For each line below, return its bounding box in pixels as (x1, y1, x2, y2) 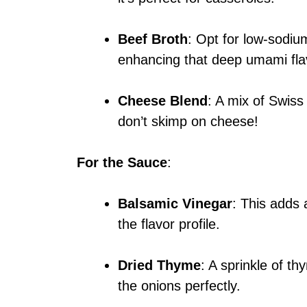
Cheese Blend (118, 93, 208, 109)
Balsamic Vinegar (118, 196, 232, 212)
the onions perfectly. (118, 278, 241, 294)
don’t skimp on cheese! (118, 114, 258, 130)
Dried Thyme (118, 258, 201, 273)
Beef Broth (118, 32, 188, 47)
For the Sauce (77, 155, 167, 171)
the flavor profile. (118, 217, 220, 232)
